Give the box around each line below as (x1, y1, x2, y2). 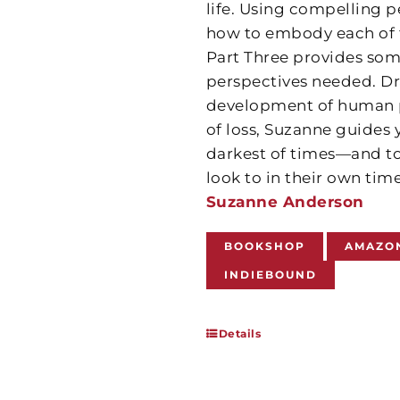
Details (218, 327, 262, 340)
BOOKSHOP (223, 239, 305, 253)
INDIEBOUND (223, 268, 317, 281)
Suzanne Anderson (205, 193, 364, 211)
